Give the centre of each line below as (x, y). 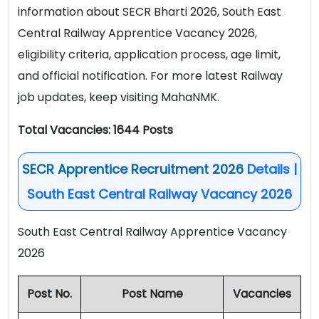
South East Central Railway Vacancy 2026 (159, 194)
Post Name (152, 294)
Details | (270, 169)
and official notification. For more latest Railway (150, 76)
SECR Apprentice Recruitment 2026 (133, 169)
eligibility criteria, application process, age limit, (149, 55)
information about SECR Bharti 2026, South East (150, 12)
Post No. (49, 294)
